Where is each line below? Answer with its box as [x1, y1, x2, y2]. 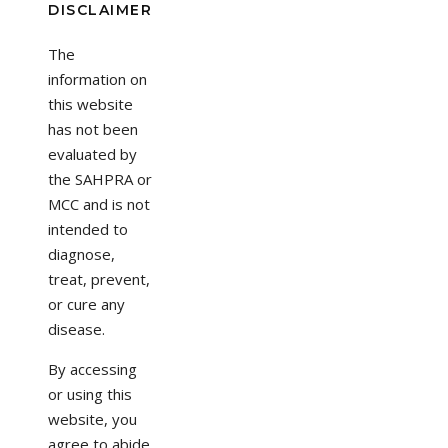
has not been [48, 118, 138, 139]
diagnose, [48, 243, 115, 264]
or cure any [48, 293, 125, 314]
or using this [48, 383, 132, 404]
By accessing [48, 358, 137, 379]
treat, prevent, [48, 268, 150, 289]
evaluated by [48, 143, 137, 164]
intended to [48, 218, 128, 239]
